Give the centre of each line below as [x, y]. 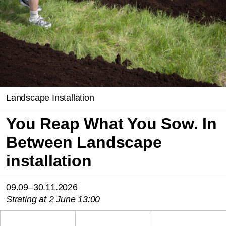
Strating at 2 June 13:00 [53, 200]
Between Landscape [84, 143]
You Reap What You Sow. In [111, 124]
